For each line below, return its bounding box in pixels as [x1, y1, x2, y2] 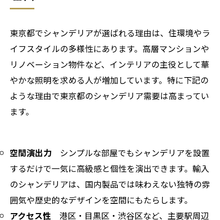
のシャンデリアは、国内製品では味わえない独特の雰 [10, 177, 210, 190]
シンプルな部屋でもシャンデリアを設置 [52, 146, 210, 159]
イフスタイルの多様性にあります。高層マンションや [10, 42, 209, 55]
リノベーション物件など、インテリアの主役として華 [10, 57, 209, 70]
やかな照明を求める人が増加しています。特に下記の [10, 73, 209, 86]
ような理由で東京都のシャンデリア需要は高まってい [10, 89, 209, 102]
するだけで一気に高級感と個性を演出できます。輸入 [10, 162, 209, 174]
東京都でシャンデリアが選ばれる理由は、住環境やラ [10, 26, 210, 39]
